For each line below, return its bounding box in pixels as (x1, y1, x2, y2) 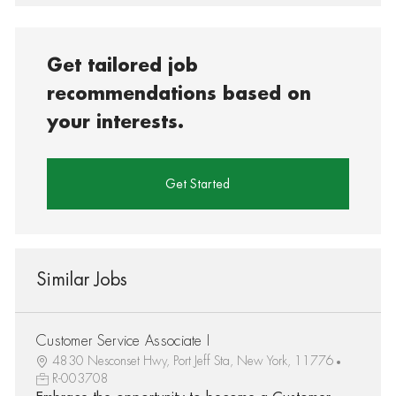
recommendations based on (47, 84, 312, 103)
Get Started (165, 177, 231, 190)
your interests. (47, 112, 185, 132)
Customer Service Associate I (35, 333, 210, 348)
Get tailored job (47, 56, 199, 75)
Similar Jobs (35, 270, 127, 289)
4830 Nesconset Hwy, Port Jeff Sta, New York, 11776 (51, 354, 334, 367)
